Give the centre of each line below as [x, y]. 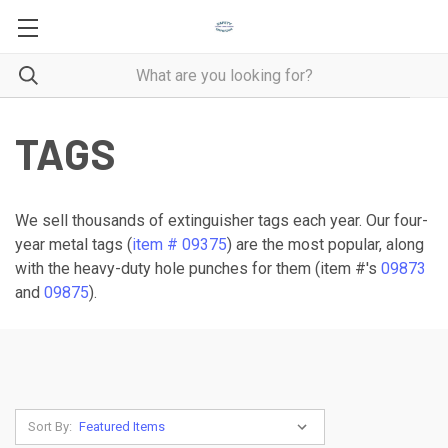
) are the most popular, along [325, 244]
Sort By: [50, 426]
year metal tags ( [73, 244]
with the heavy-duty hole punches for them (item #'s [198, 268]
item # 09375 [179, 244]
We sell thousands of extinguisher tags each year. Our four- [221, 220]
